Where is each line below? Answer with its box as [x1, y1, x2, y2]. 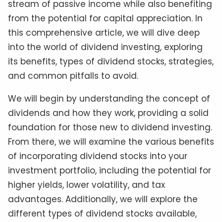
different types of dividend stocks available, [8, 208, 197, 220]
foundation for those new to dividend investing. [8, 121, 212, 134]
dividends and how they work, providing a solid [8, 107, 209, 119]
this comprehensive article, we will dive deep [8, 27, 200, 39]
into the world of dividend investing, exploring [8, 41, 203, 54]
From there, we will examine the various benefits [8, 136, 214, 148]
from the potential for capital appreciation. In [8, 12, 203, 25]
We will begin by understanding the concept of [8, 93, 210, 105]
